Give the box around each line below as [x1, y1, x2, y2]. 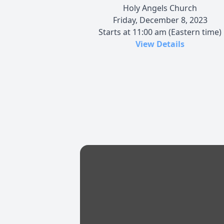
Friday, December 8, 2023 [112, 14, 207, 25]
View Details [135, 38, 184, 49]
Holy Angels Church [123, 2, 197, 13]
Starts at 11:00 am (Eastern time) [98, 26, 221, 37]
